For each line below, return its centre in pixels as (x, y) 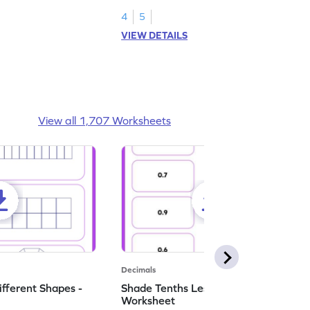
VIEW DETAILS (155, 35)
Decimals (139, 270)
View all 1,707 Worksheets (104, 120)
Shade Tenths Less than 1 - (189, 288)
